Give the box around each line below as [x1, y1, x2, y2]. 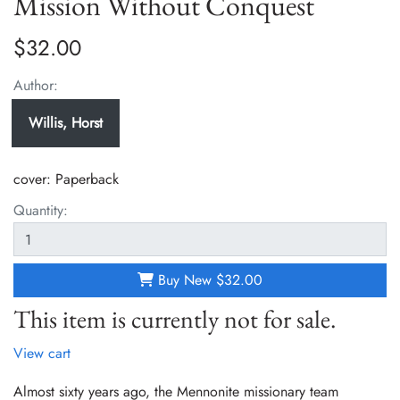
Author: [13, 75, 58, 96]
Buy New [154, 270, 216, 291]
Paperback [55, 169, 119, 190]
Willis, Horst [29, 112, 103, 134]
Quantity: [13, 200, 68, 221]
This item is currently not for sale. [13, 303, 336, 336]
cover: [13, 169, 55, 190]
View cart [13, 343, 71, 364]
